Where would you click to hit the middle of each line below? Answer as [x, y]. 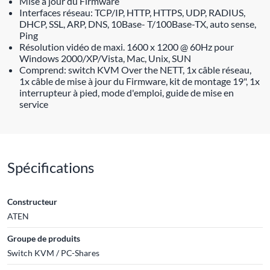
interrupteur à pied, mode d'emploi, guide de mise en [127, 92]
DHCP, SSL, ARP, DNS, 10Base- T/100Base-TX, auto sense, [138, 24]
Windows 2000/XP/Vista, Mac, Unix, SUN [105, 58]
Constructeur [32, 201]
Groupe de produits [44, 238]
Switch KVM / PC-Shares [53, 253]
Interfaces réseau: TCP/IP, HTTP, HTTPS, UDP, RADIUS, [132, 12]
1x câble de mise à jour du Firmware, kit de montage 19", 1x [140, 81]
